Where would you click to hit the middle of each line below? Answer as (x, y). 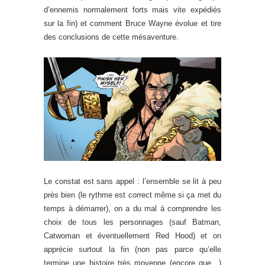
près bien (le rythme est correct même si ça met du (132, 195)
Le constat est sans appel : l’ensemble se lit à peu (132, 181)
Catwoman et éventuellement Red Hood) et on (132, 235)
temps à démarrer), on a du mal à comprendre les (132, 208)
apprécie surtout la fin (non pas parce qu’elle (132, 249)
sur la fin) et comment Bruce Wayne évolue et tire (132, 23)
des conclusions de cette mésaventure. (111, 37)
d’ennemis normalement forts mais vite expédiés (132, 9)
